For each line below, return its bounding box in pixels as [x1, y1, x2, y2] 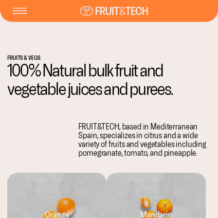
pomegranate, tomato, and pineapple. [78, 147, 198, 159]
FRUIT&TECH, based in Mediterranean [78, 121, 198, 132]
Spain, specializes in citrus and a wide [78, 130, 198, 141]
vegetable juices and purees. [7, 77, 173, 100]
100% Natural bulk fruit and [7, 59, 163, 82]
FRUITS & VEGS [7, 54, 40, 62]
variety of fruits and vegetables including [78, 139, 207, 150]
